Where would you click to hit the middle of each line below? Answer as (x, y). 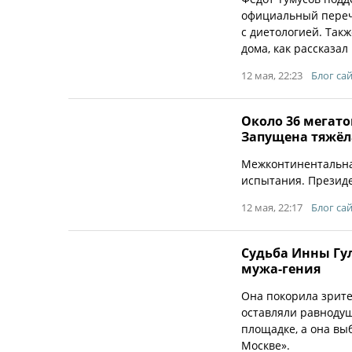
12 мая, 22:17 (272, 207)
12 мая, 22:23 (272, 75)
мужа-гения (281, 269)
